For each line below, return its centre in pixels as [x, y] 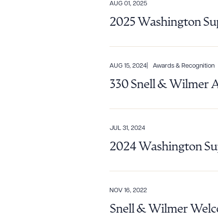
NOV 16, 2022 [128, 191]
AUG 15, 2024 [128, 66]
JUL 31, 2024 [127, 128]
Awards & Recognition [184, 66]
